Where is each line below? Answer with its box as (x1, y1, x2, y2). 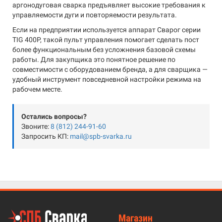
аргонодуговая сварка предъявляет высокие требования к (12, 1, 206, 9)
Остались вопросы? (21, 112, 87, 120)
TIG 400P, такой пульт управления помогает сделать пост (12, 36, 199, 44)
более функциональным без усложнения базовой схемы (12, 46, 196, 54)
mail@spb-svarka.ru (70, 132, 132, 140)
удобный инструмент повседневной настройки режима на (12, 75, 201, 83)
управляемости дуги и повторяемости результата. (12, 11, 177, 19)
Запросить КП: (21, 132, 70, 140)
